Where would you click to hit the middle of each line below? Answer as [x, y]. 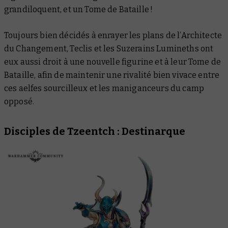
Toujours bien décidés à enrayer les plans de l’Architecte [113, 35]
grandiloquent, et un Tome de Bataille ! [79, 9]
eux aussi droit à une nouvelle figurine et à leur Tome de [113, 62]
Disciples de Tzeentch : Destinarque [95, 131]
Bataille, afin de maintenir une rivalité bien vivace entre [112, 75]
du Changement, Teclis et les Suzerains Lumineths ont [109, 49]
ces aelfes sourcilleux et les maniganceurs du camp [104, 88]
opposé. [19, 102]
